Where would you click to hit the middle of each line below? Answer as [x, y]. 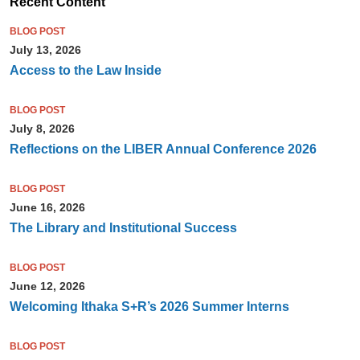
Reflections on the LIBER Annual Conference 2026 [163, 149]
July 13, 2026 [45, 50]
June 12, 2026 [47, 286]
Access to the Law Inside [85, 71]
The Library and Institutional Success [123, 228]
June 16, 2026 [47, 208]
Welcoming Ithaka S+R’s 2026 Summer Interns [149, 307]
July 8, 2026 [42, 129]
